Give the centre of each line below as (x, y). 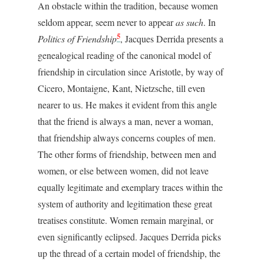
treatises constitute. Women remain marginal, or (126, 220)
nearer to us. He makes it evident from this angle (127, 105)
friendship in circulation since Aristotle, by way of (131, 72)
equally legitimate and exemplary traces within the (130, 187)
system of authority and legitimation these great (125, 204)
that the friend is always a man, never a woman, (126, 121)
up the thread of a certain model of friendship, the (129, 253)
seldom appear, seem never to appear (107, 22)
